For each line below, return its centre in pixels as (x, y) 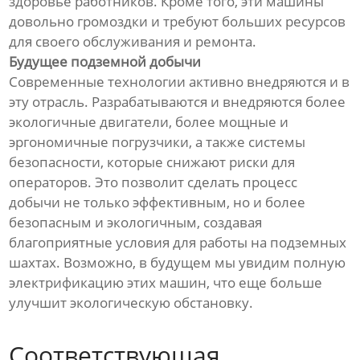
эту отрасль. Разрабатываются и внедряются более (178, 102)
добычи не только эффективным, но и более (157, 202)
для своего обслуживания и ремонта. (133, 42)
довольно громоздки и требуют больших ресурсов (178, 22)
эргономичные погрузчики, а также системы (157, 142)
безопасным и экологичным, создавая (136, 223)
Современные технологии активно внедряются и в (180, 82)
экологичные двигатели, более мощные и (149, 122)
